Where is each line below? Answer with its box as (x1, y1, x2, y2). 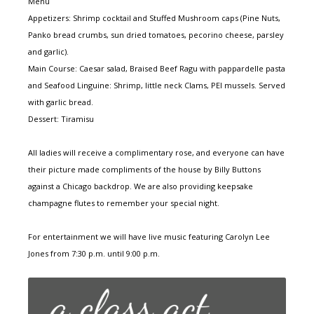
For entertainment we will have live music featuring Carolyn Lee (28, 231, 270, 242)
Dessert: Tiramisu (28, 113, 94, 124)
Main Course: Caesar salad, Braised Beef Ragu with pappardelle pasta (28, 62, 285, 74)
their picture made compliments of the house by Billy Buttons (28, 163, 261, 175)
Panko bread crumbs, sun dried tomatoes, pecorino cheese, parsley (28, 29, 284, 40)
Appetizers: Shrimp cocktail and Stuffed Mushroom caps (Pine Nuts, (28, 12, 280, 23)
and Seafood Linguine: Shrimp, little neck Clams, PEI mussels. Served (28, 79, 285, 90)
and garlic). (28, 46, 69, 57)
